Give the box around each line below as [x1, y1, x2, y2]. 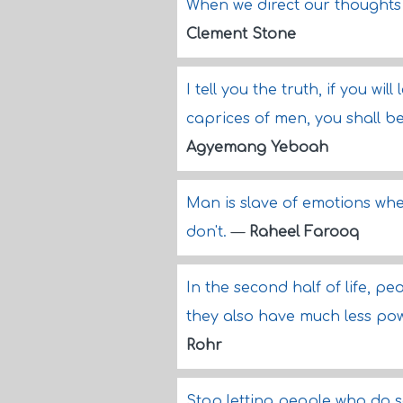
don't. [186, 224, 231, 240]
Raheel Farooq [249, 224, 359, 240]
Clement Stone [186, 26, 296, 42]
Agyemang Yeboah [186, 139, 328, 156]
